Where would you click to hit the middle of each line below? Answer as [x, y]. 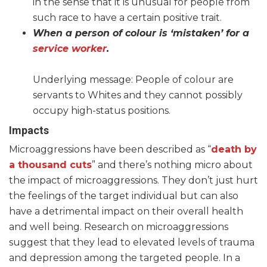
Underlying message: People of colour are [133, 80]
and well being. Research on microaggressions [119, 227]
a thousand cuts [50, 165]
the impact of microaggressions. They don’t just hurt [133, 181]
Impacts [29, 131]
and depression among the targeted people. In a [125, 258]
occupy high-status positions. [102, 111]
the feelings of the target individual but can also [124, 196]
